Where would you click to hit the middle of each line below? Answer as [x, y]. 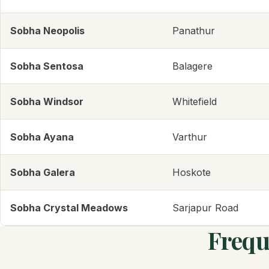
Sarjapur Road [205, 208]
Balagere [192, 66]
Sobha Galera [43, 172]
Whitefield [195, 101]
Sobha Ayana [42, 137]
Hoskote [192, 172]
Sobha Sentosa [47, 66]
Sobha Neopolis [47, 31]
